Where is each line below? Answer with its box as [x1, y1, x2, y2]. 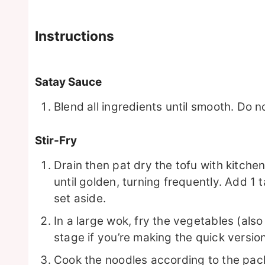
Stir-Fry [35, 133, 77, 147]
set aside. [54, 191, 106, 205]
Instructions [35, 28, 114, 44]
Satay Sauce [35, 75, 102, 89]
